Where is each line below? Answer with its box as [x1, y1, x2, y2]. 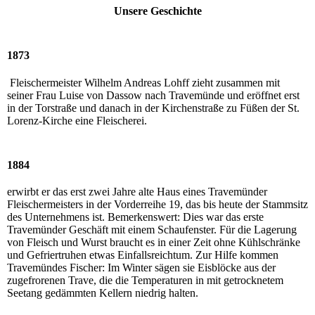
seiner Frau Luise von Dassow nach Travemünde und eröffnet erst [7, 89, 300, 101]
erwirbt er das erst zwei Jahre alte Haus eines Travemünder [7, 186, 267, 198]
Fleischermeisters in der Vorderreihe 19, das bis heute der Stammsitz [7, 198, 308, 211]
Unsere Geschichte [113, 5, 202, 18]
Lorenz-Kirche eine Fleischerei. [7, 114, 147, 127]
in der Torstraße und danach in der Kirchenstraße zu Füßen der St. [7, 101, 300, 114]
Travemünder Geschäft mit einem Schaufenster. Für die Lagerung [7, 224, 297, 236]
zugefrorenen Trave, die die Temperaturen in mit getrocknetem [7, 274, 283, 287]
